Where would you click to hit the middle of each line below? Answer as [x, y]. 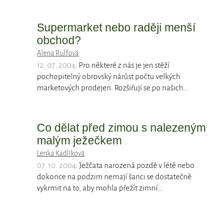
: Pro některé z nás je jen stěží [123, 66]
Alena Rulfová [58, 53]
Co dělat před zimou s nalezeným [122, 128]
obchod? [59, 41]
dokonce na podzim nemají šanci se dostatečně [114, 177]
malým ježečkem [80, 141]
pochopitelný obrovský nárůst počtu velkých [109, 77]
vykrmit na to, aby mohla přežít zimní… [100, 188]
